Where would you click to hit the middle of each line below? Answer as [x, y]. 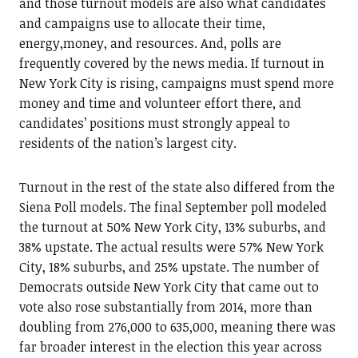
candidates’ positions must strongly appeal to [154, 123]
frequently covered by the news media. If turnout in [171, 63]
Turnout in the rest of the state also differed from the [177, 187]
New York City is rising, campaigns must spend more [176, 83]
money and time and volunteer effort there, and [160, 103]
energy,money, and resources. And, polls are [150, 43]
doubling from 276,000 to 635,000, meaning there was [177, 327]
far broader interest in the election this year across [170, 347]
